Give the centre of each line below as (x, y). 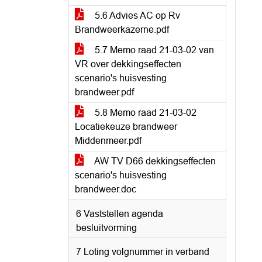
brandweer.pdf (104, 92)
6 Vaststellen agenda (120, 214)
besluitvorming (106, 228)
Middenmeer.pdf (108, 141)
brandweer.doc (106, 189)
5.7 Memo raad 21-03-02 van (153, 50)
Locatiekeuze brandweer (126, 127)
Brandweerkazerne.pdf (122, 30)
